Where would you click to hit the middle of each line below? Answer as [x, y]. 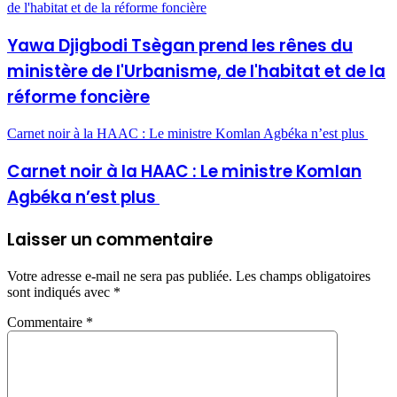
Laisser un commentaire [110, 239]
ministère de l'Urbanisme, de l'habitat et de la [196, 71]
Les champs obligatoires [303, 276]
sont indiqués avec [60, 292]
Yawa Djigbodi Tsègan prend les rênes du [180, 45]
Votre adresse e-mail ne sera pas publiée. [120, 276]
